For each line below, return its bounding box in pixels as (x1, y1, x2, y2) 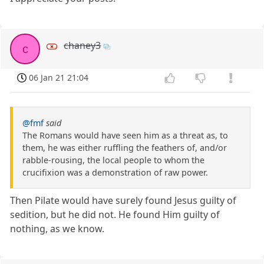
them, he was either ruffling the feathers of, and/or (22, 142, 227, 154)
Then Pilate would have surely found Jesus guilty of (10, 194, 237, 207)
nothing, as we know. (10, 222, 105, 236)
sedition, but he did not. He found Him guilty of (10, 208, 220, 222)
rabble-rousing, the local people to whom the (22, 154, 204, 166)
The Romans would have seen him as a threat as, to (22, 130, 228, 141)
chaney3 (64, 39, 101, 52)
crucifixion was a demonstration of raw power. (22, 167, 208, 179)
